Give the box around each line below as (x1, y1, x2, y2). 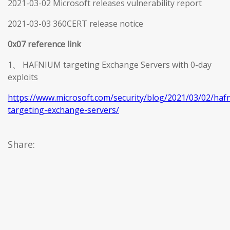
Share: (8, 138, 35, 150)
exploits (8, 71, 38, 83)
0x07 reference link (8, 38, 81, 50)
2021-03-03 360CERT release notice (8, 17, 143, 29)
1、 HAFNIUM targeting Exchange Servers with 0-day (8, 59, 212, 70)
